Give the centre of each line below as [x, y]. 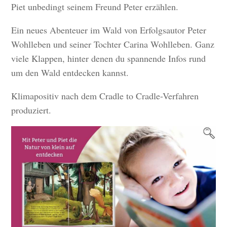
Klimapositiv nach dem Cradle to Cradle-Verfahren [105, 96]
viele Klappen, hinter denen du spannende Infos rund [109, 59]
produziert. [31, 110]
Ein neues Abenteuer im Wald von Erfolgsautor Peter [109, 30]
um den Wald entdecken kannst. [70, 73]
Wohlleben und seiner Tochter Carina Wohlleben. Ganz [113, 44]
